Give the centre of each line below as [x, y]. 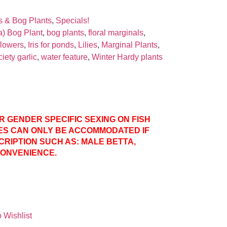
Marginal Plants [130, 45]
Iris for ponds [51, 45]
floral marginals [116, 33]
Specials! [73, 21]
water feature [65, 57]
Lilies [88, 45]
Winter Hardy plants [127, 57]
